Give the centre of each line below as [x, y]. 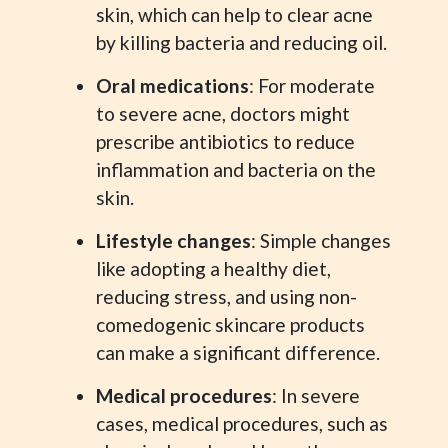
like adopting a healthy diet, [213, 268]
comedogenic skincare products [230, 324]
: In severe [316, 395]
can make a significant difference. [238, 352]
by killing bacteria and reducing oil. [241, 42]
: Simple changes [321, 240]
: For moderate [312, 85]
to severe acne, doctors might [223, 113]
